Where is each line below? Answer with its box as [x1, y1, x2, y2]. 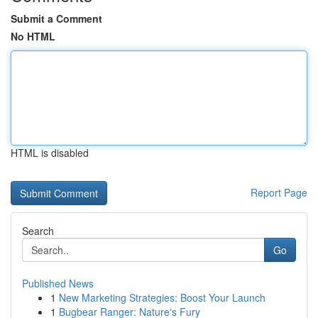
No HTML [11, 29, 55, 43]
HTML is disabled [11, 146, 89, 160]
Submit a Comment [11, 11, 102, 26]
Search [22, 224, 54, 238]
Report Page [251, 185, 307, 199]
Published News [22, 276, 94, 290]
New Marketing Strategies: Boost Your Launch [59, 290, 265, 305]
